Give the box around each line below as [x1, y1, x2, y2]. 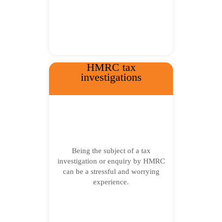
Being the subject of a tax [71, 147, 151, 155]
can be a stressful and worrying [62, 167, 160, 175]
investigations [80, 71, 142, 83]
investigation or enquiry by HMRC [57, 157, 165, 165]
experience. [93, 178, 129, 186]
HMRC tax [86, 61, 136, 73]
